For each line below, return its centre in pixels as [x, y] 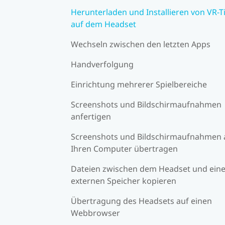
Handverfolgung [102, 64]
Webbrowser [95, 213]
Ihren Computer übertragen [124, 148]
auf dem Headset [103, 24]
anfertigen [91, 116]
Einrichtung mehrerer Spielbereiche [139, 84]
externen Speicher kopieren [124, 181]
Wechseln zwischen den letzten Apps [141, 44]
